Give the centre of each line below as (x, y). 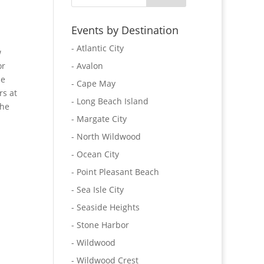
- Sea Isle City (97, 189)
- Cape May (93, 83)
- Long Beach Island (110, 101)
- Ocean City (95, 154)
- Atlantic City (97, 48)
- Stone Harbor (100, 225)
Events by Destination (125, 30)
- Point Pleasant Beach (115, 172)
